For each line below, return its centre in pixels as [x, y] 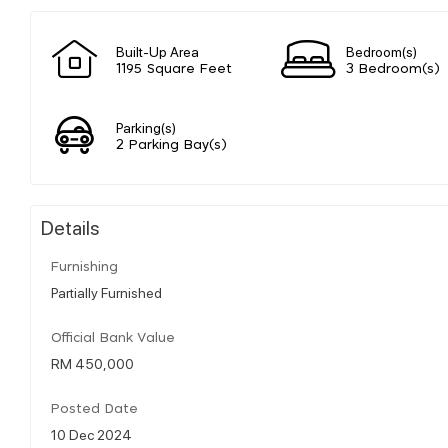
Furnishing [84, 267]
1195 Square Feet [174, 69]
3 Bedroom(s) [393, 69]
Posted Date [94, 409]
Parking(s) [146, 126]
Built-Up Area [157, 50]
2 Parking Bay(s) [171, 145]
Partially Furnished [106, 291]
